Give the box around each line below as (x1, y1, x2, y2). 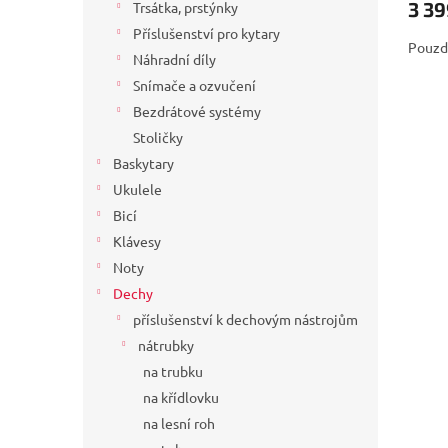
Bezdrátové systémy (133, 102, 261, 121)
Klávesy (113, 232, 161, 251)
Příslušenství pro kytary (133, 24, 280, 43)
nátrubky (138, 336, 194, 355)
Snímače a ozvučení (133, 76, 256, 95)
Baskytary (113, 154, 174, 173)
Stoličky (133, 128, 183, 147)
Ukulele (113, 180, 162, 199)
